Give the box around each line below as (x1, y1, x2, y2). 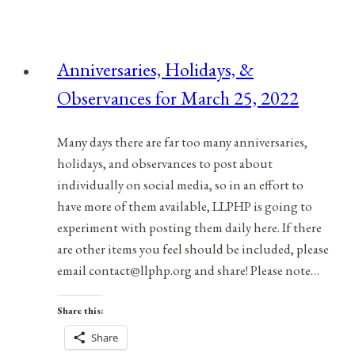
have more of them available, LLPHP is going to (57, 197, 312, 216)
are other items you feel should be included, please (57, 240, 329, 258)
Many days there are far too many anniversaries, (57, 133, 307, 151)
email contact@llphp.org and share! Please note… (57, 261, 319, 280)
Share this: (57, 304, 103, 318)
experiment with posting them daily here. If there (57, 219, 322, 237)
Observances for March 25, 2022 (57, 86, 299, 111)
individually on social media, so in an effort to (57, 176, 303, 194)
